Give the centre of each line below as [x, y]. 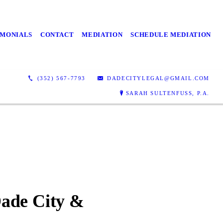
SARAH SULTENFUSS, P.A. [168, 93]
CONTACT [57, 35]
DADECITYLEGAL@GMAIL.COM [157, 78]
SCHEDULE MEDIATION [171, 35]
